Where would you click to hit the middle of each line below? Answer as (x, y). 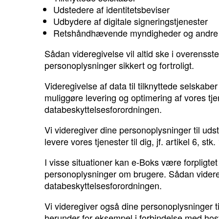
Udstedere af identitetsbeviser (111, 9)
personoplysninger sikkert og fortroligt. (119, 65)
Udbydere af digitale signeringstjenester (131, 21)
